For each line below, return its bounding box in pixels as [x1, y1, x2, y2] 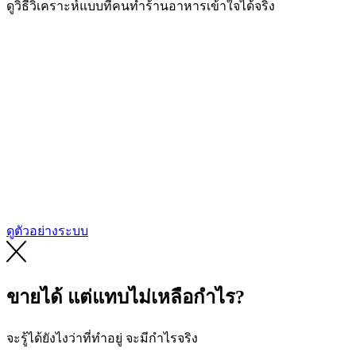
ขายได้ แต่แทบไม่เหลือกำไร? [6, 287, 245, 308]
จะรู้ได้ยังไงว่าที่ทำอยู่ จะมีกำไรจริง [6, 331, 198, 346]
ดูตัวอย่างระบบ [6, 224, 88, 238]
